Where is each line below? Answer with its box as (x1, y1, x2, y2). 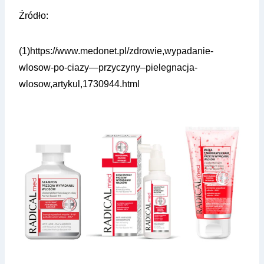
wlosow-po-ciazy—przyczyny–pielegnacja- (19, 62, 197, 73)
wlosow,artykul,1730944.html (19, 79, 140, 90)
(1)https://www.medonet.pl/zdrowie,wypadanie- (19, 46, 213, 57)
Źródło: (19, 11, 48, 21)
